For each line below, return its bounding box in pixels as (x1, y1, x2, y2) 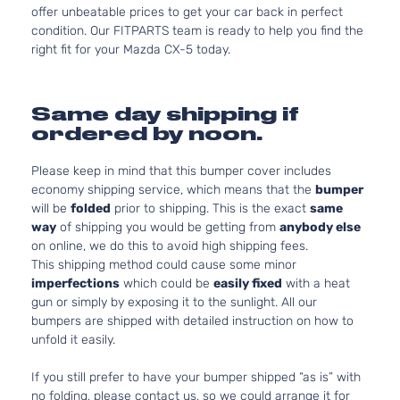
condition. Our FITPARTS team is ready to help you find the (31, 23, 363, 38)
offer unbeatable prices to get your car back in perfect (31, 4, 343, 20)
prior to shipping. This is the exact (111, 201, 310, 216)
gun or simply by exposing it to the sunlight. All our (31, 295, 317, 310)
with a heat (282, 276, 350, 291)
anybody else (279, 220, 361, 235)
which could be (120, 276, 213, 291)
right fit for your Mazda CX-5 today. (31, 42, 230, 57)
